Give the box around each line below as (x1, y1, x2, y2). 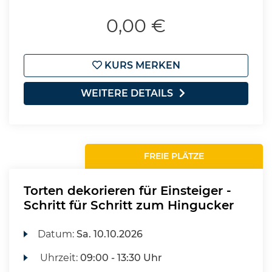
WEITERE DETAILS (81, 87, 173, 99)
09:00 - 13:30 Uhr (80, 252, 163, 263)
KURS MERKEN (101, 59, 180, 71)
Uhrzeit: (38, 252, 81, 263)
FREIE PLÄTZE (144, 151, 205, 161)
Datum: (38, 228, 77, 240)
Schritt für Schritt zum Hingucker (24, 198, 234, 212)
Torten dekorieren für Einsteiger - (24, 183, 231, 198)
